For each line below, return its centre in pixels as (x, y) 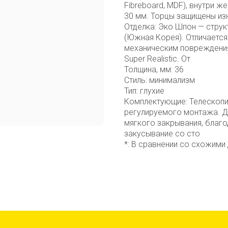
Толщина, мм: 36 (154, 69)
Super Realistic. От (157, 59)
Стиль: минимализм (160, 80)
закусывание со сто (162, 133)
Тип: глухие (144, 91)
